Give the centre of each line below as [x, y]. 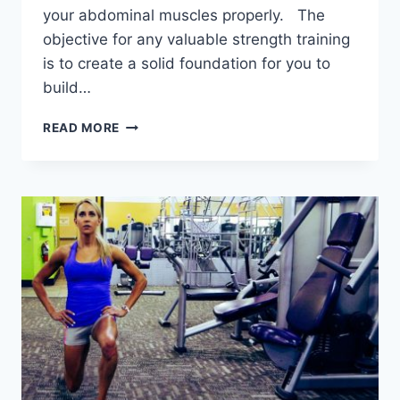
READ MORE [82, 128]
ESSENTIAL [155, 142]
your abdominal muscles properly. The [184, 16]
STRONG [147, 255]
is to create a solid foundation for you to [187, 64]
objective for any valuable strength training [196, 40]
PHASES [146, 180]
